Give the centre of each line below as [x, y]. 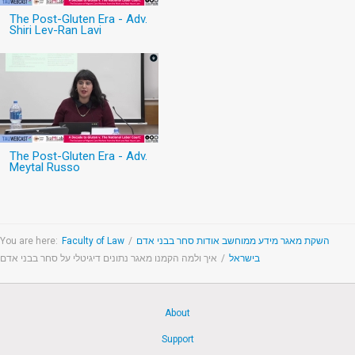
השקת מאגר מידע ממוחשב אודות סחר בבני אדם [233, 241]
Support [177, 340]
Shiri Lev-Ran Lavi [55, 31]
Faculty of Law [93, 241]
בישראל [244, 259]
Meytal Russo [45, 168]
